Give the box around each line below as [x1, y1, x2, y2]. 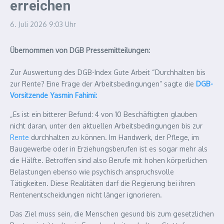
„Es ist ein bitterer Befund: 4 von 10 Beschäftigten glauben [10, 110, 197, 118]
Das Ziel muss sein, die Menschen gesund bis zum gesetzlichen [10, 209, 214, 218]
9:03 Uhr [49, 20, 76, 28]
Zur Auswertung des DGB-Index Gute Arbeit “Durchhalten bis [10, 68, 205, 76]
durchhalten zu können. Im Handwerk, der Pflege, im [31, 133, 199, 141]
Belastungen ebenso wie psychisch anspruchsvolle [10, 167, 174, 176]
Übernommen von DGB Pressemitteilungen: [10, 46, 150, 54]
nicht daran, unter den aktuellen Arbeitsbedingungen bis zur [10, 121, 202, 130]
